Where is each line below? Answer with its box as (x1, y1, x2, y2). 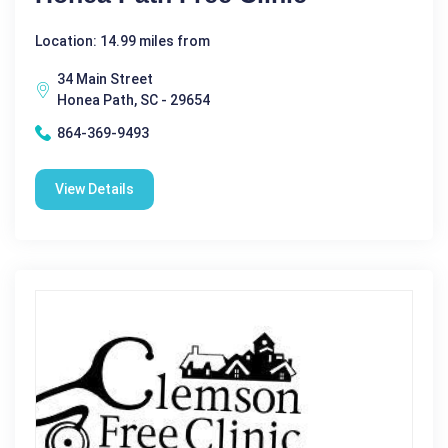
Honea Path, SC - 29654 (57, 91, 210, 108)
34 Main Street (57, 70, 153, 87)
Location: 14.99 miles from (35, 32, 210, 49)
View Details (55, 180, 134, 197)
